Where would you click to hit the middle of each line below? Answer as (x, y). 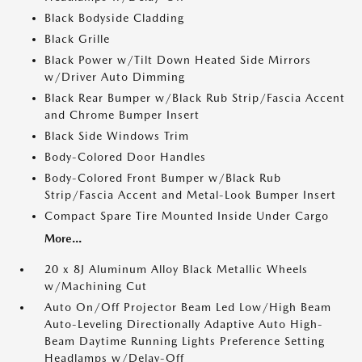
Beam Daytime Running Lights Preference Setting (185, 341)
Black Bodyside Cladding (114, 18)
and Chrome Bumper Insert (122, 115)
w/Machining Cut (96, 286)
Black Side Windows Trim (117, 136)
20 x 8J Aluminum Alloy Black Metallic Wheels (176, 269)
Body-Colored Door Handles (125, 157)
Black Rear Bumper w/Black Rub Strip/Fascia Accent (195, 98)
